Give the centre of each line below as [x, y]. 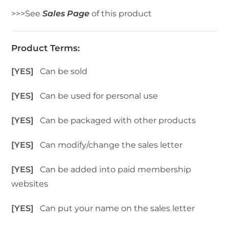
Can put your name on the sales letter [118, 209]
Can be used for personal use [99, 96]
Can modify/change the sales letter [111, 145]
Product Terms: [46, 48]
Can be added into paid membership [116, 170]
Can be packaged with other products [118, 121]
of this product [121, 14]
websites [30, 184]
